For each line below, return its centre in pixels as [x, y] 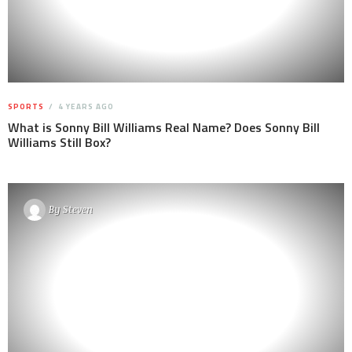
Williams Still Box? [59, 142]
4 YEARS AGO [85, 106]
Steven [78, 209]
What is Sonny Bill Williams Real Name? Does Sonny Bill [164, 127]
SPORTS [26, 106]
